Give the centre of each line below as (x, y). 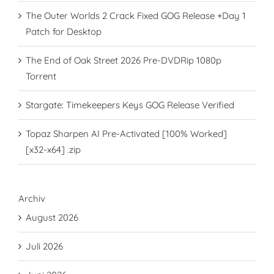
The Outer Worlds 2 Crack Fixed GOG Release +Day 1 (136, 15)
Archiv (32, 198)
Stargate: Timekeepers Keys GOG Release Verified (130, 105)
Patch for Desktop (64, 31)
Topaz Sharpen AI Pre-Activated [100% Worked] (126, 133)
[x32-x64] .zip (53, 149)
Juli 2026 (44, 246)
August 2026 (52, 217)
